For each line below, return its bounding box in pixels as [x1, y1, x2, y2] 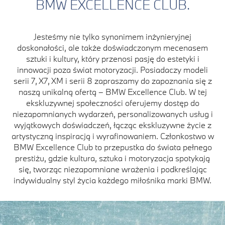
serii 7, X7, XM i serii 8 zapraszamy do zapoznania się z [13, 75, 212, 86]
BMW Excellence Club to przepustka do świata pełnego [13, 142, 212, 153]
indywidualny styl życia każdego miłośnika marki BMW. [14, 175, 211, 186]
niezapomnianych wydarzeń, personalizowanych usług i [12, 108, 213, 120]
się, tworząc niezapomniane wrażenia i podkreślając [18, 164, 207, 175]
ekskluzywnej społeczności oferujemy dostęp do [26, 97, 199, 108]
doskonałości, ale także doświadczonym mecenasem [17, 42, 208, 53]
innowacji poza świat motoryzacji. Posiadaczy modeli [17, 64, 208, 75]
